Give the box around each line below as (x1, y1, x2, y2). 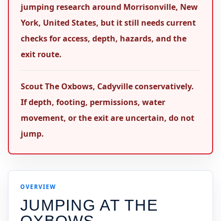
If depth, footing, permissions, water (21, 97, 165, 108)
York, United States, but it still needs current (21, 17, 196, 28)
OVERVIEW (20, 183, 56, 190)
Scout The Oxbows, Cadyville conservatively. (21, 81, 194, 92)
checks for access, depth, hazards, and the (21, 33, 186, 44)
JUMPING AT (20, 196, 125, 214)
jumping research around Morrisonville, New (21, 1, 198, 12)
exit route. (21, 49, 62, 60)
